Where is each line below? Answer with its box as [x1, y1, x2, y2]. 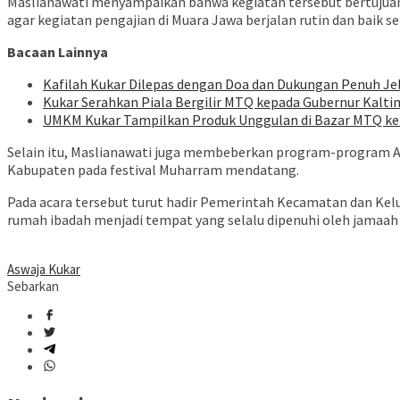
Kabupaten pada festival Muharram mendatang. [7, 161, 299, 179]
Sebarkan [7, 278, 59, 296]
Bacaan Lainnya [7, 43, 108, 62]
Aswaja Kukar [7, 261, 80, 279]
